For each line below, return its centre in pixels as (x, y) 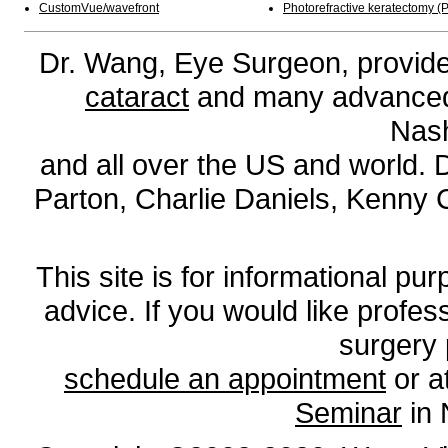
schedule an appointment (225, 378)
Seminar (348, 412)
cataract (137, 96)
